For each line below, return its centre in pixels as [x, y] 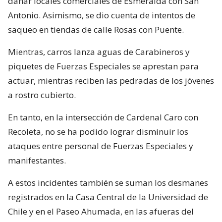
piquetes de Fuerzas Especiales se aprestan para [103, 66]
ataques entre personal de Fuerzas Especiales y [101, 146]
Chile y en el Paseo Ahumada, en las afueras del [101, 211]
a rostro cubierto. [42, 95]
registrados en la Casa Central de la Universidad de [108, 197]
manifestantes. [37, 160]
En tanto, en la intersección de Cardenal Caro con [103, 117]
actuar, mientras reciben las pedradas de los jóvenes [111, 80]
